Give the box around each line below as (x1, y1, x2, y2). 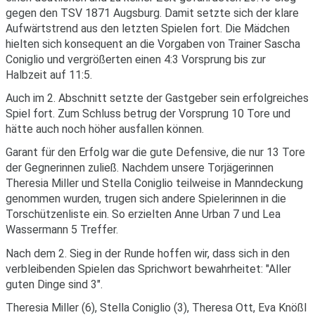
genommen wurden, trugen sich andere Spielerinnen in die (6, 192, 286, 206)
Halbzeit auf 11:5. (6, 67, 92, 82)
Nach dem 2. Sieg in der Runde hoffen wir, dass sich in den (6, 246, 290, 260)
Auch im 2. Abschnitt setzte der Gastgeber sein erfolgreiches (6, 91, 309, 105)
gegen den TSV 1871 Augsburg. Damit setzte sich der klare (6, 6, 299, 20)
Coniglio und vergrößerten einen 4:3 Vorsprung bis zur (6, 52, 266, 66)
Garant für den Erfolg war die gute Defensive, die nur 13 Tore (6, 146, 305, 160)
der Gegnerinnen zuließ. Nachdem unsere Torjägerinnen (6, 161, 274, 175)
